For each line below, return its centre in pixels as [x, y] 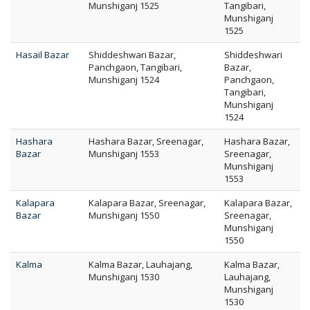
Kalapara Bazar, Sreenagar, [147, 203]
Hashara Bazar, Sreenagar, [146, 141]
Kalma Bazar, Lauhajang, [140, 264]
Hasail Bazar [43, 55]
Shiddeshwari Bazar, [132, 55]
